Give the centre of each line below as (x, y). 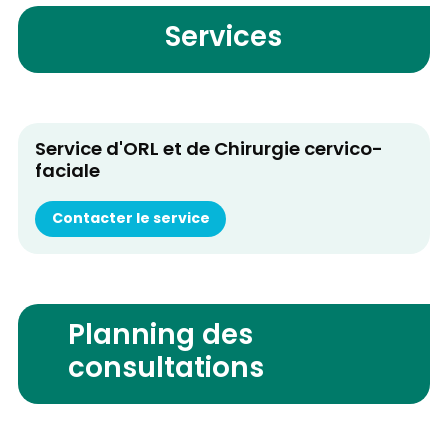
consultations (166, 369)
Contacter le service (130, 220)
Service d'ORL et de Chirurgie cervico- (208, 151)
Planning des (161, 336)
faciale (67, 173)
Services (224, 38)
